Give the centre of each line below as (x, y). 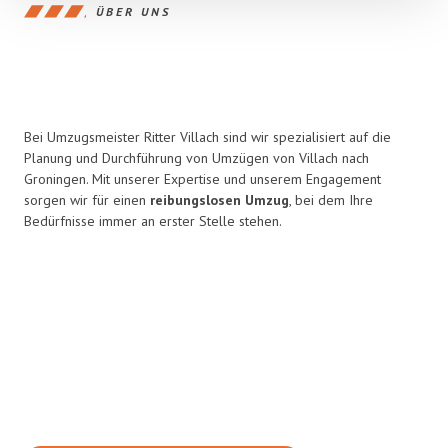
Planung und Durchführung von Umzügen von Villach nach (196, 158)
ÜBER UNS (133, 11)
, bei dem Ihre (331, 200)
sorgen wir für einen (87, 200)
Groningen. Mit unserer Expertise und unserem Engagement (202, 179)
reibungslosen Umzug (219, 200)
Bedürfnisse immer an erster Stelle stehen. (153, 221)
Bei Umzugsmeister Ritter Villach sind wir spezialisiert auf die (207, 137)
